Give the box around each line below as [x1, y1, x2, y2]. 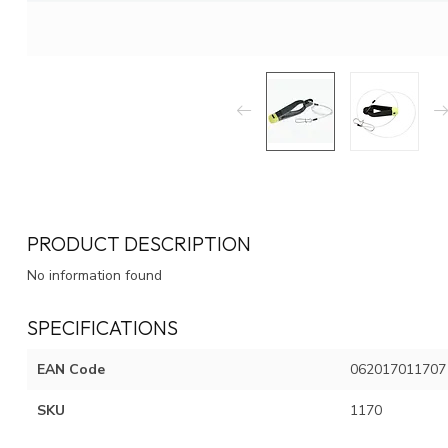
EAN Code [37, 359, 105, 379]
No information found [27, 265, 162, 285]
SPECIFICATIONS [27, 314, 178, 340]
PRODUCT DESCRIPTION [27, 230, 251, 256]
